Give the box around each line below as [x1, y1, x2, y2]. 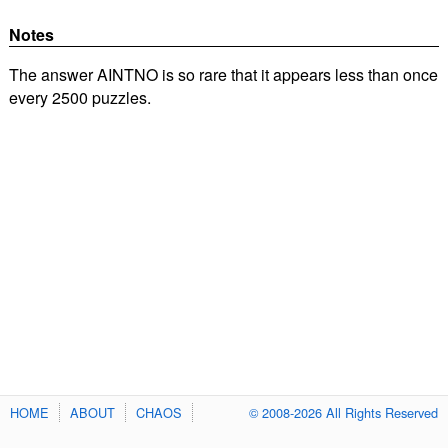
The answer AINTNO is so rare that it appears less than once [8, 63, 438, 87]
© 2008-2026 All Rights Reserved [249, 402, 438, 422]
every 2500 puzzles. [8, 86, 151, 110]
